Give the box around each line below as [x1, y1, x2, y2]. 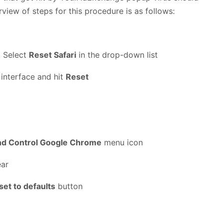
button [55, 181, 83, 191]
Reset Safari [29, 49, 76, 60]
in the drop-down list [76, 49, 158, 60]
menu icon [102, 137, 143, 147]
